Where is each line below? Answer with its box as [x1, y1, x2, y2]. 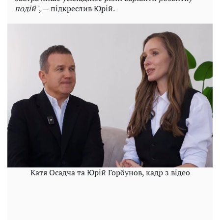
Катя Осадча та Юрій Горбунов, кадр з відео [30, 167, 190, 178]
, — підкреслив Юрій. [39, 3, 115, 14]
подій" [15, 3, 39, 14]
